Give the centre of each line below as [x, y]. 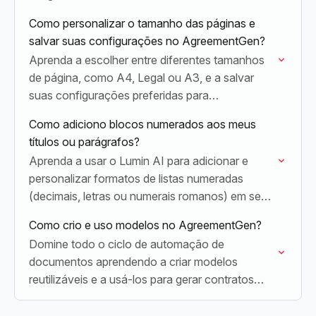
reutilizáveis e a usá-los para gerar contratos [141, 279]
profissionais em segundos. [98, 297]
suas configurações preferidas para [119, 95]
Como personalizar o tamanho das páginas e [142, 23]
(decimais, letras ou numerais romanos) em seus [151, 196]
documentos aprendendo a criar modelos [133, 262]
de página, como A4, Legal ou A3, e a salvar [141, 78]
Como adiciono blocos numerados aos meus [142, 124]
